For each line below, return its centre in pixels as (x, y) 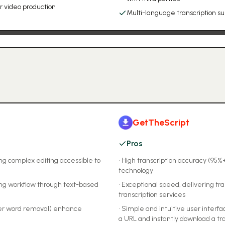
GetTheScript (161, 123)
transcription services (152, 195)
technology (136, 171)
